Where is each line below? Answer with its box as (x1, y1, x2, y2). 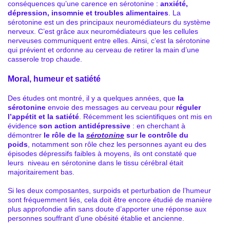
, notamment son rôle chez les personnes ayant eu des (28, 140, 206, 148)
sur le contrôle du (126, 130, 188, 139)
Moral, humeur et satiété (8, 73, 101, 83)
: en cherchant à (130, 121, 185, 130)
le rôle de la (44, 130, 86, 139)
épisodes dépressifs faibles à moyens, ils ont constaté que (8, 149, 197, 158)
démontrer (8, 130, 42, 139)
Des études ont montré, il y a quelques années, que (8, 93, 178, 102)
